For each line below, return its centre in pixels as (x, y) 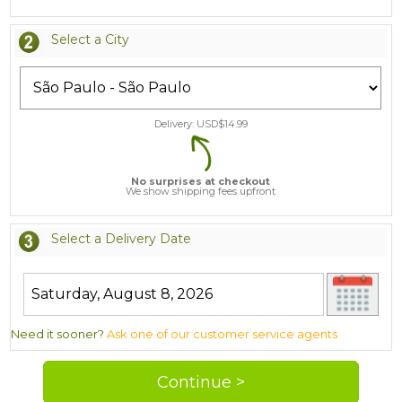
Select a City (90, 39)
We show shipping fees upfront (201, 191)
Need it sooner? (59, 333)
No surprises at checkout (201, 181)
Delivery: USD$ (189, 123)
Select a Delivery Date (121, 238)
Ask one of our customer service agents (223, 333)
